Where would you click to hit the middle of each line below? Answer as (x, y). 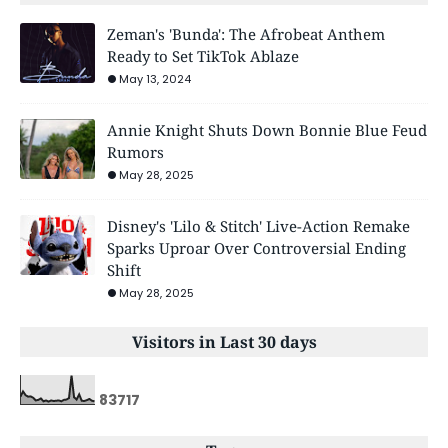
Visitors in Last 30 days (224, 342)
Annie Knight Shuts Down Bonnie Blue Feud (267, 130)
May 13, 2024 (155, 79)
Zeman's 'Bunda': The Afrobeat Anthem (246, 34)
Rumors (135, 152)
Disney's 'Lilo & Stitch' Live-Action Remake (258, 226)
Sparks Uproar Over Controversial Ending (256, 248)
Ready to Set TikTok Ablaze (203, 56)
